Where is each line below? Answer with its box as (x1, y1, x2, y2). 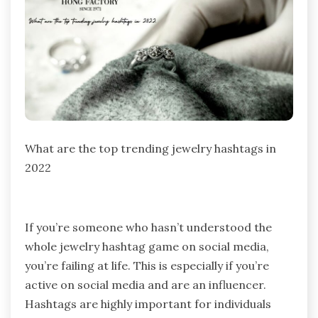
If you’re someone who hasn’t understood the (25, 220, 272, 235)
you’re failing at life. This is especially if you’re (25, 258, 269, 273)
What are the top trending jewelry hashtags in (25, 141, 276, 156)
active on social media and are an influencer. (25, 278, 266, 292)
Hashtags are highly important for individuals (25, 297, 271, 312)
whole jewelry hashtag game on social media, (25, 239, 269, 254)
